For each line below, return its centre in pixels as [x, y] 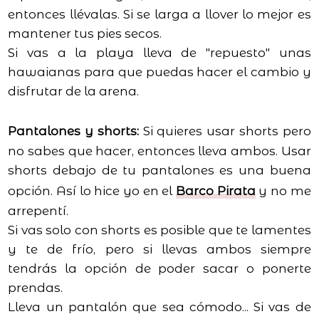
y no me [283, 191]
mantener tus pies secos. [87, 34]
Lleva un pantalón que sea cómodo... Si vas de [159, 307]
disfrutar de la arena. [74, 91]
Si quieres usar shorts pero [227, 131]
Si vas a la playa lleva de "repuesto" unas [159, 53]
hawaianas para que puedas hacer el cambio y [159, 72]
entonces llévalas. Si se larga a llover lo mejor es [159, 15]
